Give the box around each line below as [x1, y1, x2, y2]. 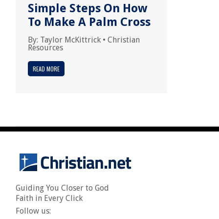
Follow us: [16, 206, 51, 216]
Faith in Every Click [16, 194, 83, 203]
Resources [28, 43, 63, 52]
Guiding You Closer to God [16, 183, 109, 193]
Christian [108, 35, 140, 44]
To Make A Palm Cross [28, 15, 151, 29]
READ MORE [33, 65, 60, 73]
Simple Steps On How [28, 1, 147, 15]
